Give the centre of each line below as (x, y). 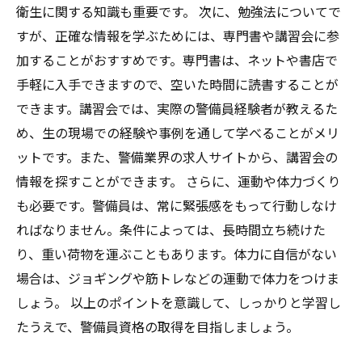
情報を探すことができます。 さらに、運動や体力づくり (179, 181)
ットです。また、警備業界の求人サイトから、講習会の (177, 157)
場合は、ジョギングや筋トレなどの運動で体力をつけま (178, 278)
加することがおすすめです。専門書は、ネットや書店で (177, 60)
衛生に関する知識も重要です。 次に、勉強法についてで (179, 11)
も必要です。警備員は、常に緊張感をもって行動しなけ (177, 205)
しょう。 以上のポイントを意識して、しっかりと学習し (179, 302)
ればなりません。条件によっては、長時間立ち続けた (171, 229)
